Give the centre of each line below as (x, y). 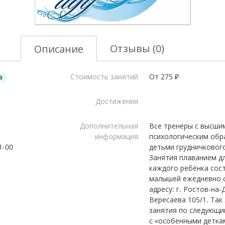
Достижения (117, 101)
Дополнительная (109, 126)
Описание (59, 49)
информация (116, 136)
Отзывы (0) (137, 48)
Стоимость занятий (104, 77)
